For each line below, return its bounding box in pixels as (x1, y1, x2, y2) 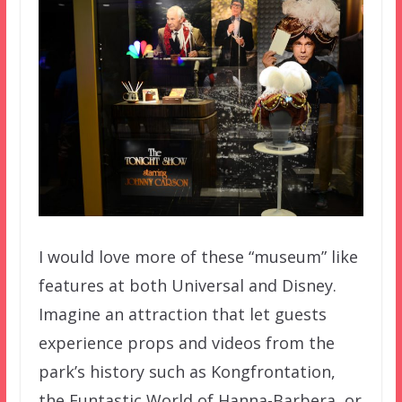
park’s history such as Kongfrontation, (38, 361, 336, 383)
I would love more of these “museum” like (38, 246, 358, 268)
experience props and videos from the (38, 332, 335, 354)
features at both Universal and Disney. (38, 275, 336, 297)
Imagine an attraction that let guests (38, 303, 327, 326)
